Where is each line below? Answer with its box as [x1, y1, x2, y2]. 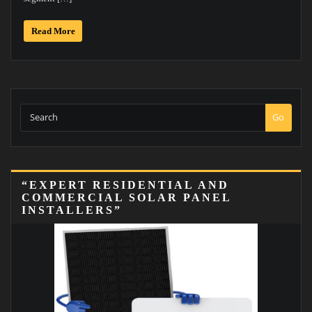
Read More [31, 25, 75, 36]
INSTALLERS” [22, 204, 122, 217]
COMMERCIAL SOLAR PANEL [22, 192, 232, 204]
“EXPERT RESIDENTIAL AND [22, 179, 229, 192]
